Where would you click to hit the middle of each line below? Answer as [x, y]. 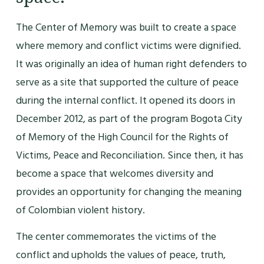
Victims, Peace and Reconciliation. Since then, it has [129, 155]
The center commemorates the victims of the [116, 236]
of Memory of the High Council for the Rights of [122, 137]
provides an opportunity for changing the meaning [128, 192]
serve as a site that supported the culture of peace [127, 82]
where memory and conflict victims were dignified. [128, 45]
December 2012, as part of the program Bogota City [129, 118]
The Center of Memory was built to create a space [126, 27]
